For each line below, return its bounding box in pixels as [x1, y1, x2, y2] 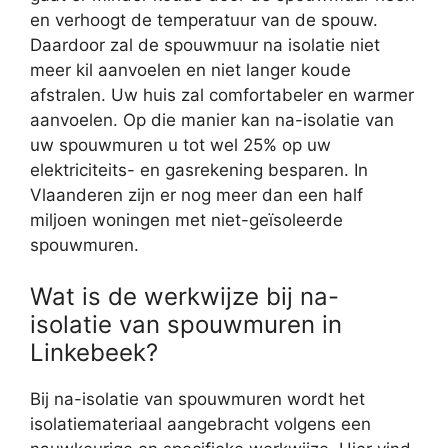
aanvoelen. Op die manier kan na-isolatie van [30, 109, 394, 130]
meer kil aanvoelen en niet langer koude [30, 59, 351, 80]
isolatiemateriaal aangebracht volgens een [30, 414, 371, 435]
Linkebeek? [30, 338, 158, 368]
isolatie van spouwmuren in [30, 310, 342, 340]
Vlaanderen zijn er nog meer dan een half [30, 184, 363, 205]
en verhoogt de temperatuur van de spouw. [30, 9, 378, 30]
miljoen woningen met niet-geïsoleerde [30, 209, 343, 230]
